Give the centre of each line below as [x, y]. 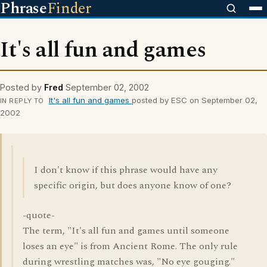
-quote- [39, 215]
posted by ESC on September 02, [194, 100]
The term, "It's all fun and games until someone [126, 231]
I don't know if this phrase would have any [126, 170]
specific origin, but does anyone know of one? [133, 185]
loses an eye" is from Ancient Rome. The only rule [130, 246]
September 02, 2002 [107, 87]
